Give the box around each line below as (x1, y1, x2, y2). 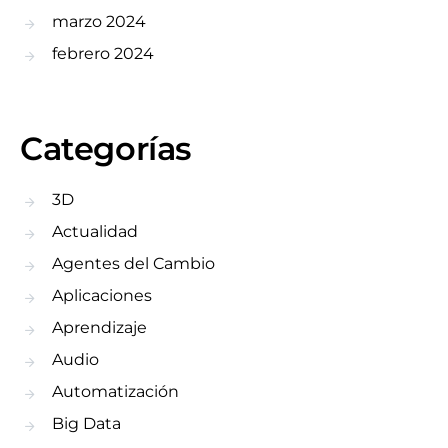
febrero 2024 (52, 44, 154, 63)
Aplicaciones (52, 286, 152, 305)
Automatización (52, 382, 179, 401)
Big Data (52, 414, 121, 433)
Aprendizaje (52, 318, 147, 337)
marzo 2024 (52, 12, 146, 31)
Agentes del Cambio (52, 254, 215, 273)
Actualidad (52, 222, 138, 241)
